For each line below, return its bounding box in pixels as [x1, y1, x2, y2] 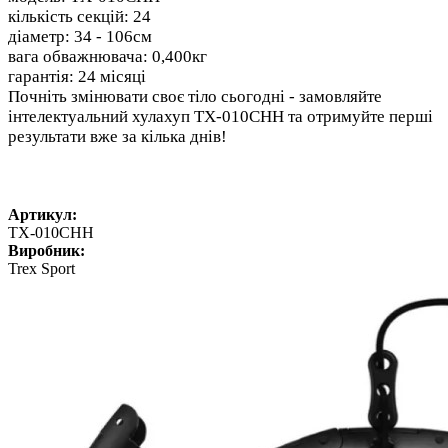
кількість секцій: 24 [8, 6, 151, 26]
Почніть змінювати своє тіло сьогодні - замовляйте [8, 86, 382, 106]
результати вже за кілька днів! [8, 126, 227, 146]
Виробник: [8, 242, 85, 260]
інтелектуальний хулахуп [8, 106, 194, 126]
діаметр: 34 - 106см [8, 26, 152, 46]
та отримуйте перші [284, 106, 433, 126]
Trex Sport [8, 260, 75, 278]
